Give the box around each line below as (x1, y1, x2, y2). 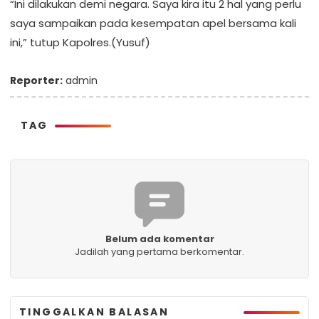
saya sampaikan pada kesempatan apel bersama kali (10, 16, 296, 31)
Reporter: (10, 73, 63, 88)
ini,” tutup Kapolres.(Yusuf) (10, 35, 150, 50)
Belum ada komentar (105, 232, 214, 246)
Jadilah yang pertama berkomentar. (75, 245, 244, 258)
